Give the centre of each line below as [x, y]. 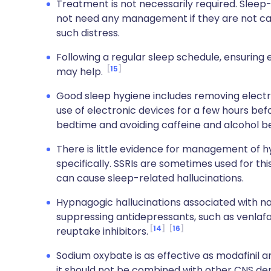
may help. [81, 72]
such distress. [88, 33]
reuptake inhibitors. [102, 231]
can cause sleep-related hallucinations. [150, 178]
